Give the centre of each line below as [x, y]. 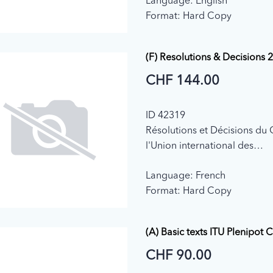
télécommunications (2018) [205, 162]
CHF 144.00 [182, 81]
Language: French [185, 176]
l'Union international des [199, 147]
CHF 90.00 [178, 256]
